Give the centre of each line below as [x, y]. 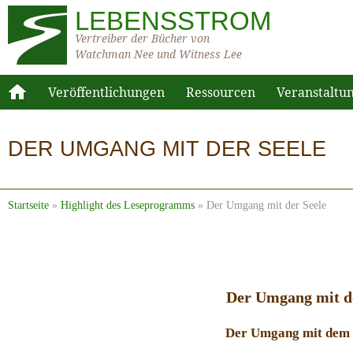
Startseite [28, 205]
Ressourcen [221, 92]
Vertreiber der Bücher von [142, 38]
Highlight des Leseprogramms [128, 205]
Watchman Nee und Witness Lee [158, 54]
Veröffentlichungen [106, 92]
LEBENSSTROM [173, 21]
